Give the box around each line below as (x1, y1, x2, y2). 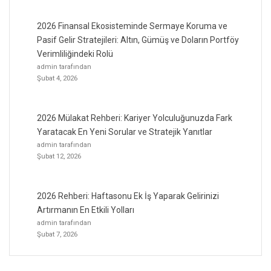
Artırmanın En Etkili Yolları (37, 204, 134, 215)
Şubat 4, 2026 (37, 73, 77, 82)
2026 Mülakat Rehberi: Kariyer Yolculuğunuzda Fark (37, 113, 232, 123)
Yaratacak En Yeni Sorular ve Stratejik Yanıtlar (37, 126, 212, 137)
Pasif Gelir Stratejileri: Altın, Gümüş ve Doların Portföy (37, 34, 239, 45)
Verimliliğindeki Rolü (37, 48, 113, 59)
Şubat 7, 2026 (37, 229, 77, 238)
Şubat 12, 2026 (37, 151, 81, 160)
